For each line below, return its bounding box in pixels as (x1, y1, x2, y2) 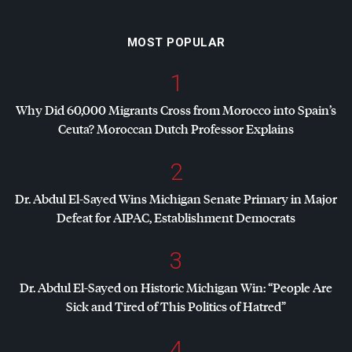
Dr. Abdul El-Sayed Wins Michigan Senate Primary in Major (15, 189, 337, 207)
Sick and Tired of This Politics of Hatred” (66, 297, 286, 314)
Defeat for (57, 208, 113, 225)
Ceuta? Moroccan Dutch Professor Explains (58, 119, 294, 137)
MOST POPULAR (126, 35, 225, 49)
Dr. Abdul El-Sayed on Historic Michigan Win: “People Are (20, 278, 332, 295)
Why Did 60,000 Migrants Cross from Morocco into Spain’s (16, 101, 336, 118)
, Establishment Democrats (149, 208, 295, 225)
